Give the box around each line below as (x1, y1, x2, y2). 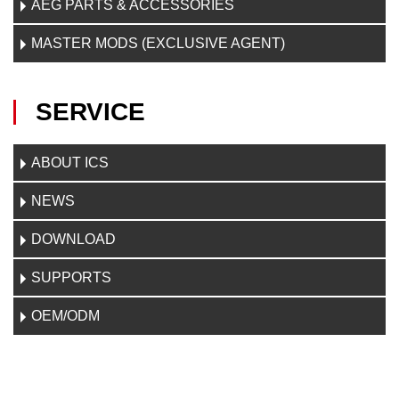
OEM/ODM (31, 308, 100, 323)
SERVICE (36, 98, 145, 126)
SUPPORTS (31, 270, 111, 285)
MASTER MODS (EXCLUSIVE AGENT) (31, 36, 285, 51)
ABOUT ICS (31, 155, 109, 170)
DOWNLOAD (31, 232, 116, 247)
